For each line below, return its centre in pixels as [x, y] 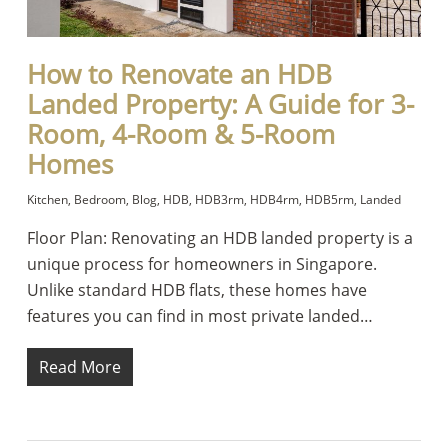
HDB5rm [329, 200]
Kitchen [47, 200]
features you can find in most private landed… [199, 316]
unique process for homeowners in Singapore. [201, 264]
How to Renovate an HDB [179, 74]
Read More [79, 367]
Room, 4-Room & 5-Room [180, 134]
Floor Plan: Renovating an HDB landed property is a [219, 238]
